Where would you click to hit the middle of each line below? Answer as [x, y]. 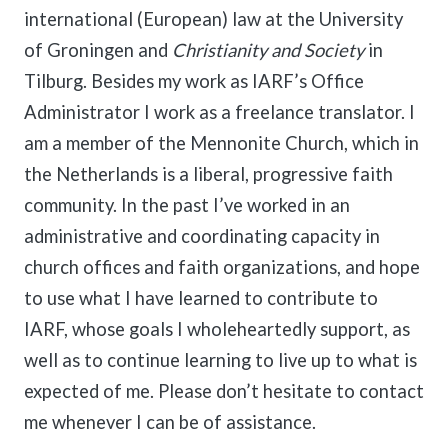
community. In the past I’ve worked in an [187, 205]
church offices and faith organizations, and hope [222, 267]
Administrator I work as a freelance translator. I [219, 112]
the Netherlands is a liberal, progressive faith [208, 174]
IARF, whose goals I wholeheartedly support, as [217, 329]
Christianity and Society [270, 50]
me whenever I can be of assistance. [170, 422]
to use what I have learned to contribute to [201, 298]
